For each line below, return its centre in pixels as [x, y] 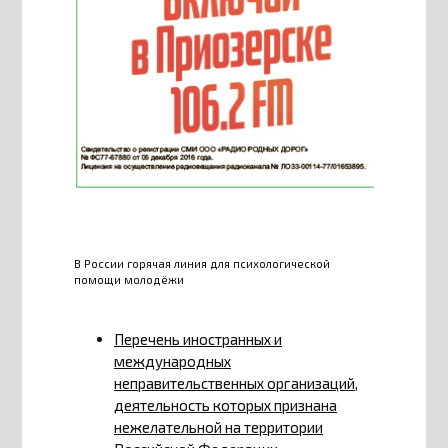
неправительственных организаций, [236, 382]
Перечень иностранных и [198, 338]
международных [172, 360]
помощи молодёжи [129, 279]
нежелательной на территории [218, 426]
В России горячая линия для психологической [202, 263]
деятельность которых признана [225, 404]
